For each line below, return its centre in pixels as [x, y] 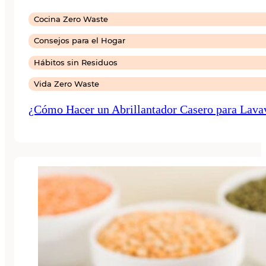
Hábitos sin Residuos [76, 62]
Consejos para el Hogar [80, 41]
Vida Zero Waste [67, 84]
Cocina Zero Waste [71, 19]
